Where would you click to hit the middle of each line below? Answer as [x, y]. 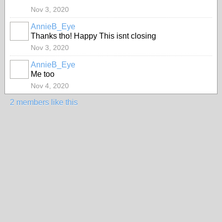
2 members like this [44, 102]
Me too [43, 74]
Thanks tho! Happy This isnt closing [93, 36]
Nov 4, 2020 [50, 86]
